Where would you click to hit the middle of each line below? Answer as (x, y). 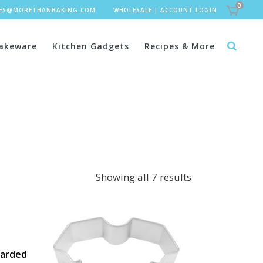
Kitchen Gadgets (91, 46)
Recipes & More (180, 46)
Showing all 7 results (144, 177)
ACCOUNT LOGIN (188, 10)
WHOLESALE (132, 10)
